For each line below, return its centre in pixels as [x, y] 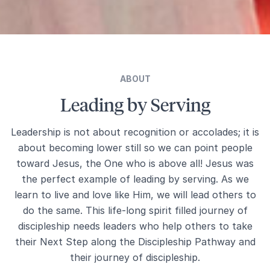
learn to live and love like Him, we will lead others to [135, 194]
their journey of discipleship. [135, 257]
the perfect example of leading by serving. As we [135, 179]
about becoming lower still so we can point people [135, 147]
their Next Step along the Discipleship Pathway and [135, 241]
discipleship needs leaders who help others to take [135, 226]
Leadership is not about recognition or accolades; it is [135, 132]
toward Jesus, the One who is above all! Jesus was [135, 163]
